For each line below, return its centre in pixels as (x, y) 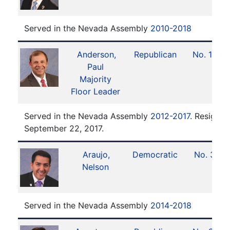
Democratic (155, 155)
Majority (95, 79)
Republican (155, 54)
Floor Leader (95, 91)
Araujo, (97, 155)
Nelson (95, 167)
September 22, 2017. (64, 128)
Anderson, (96, 54)
